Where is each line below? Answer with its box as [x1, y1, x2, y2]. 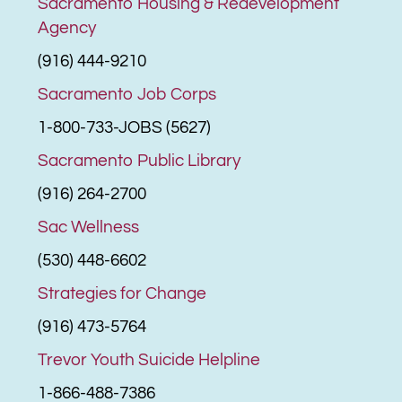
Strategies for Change [38, 284, 207, 302]
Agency [38, 18, 97, 37]
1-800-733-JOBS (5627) [38, 118, 212, 136]
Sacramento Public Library [38, 151, 241, 170]
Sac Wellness [38, 217, 140, 236]
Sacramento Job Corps [38, 84, 217, 103]
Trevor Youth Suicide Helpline [38, 350, 261, 369]
